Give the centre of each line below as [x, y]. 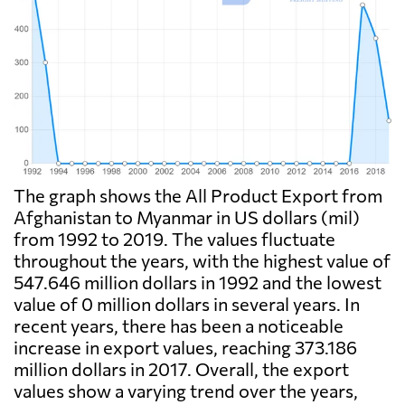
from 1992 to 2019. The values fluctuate [174, 239]
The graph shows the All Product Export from [198, 196]
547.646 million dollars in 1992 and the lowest [198, 283]
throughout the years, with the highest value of [202, 261]
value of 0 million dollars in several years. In [187, 304]
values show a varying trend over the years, [186, 391]
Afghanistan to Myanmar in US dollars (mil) [187, 217]
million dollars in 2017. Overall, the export [181, 369]
